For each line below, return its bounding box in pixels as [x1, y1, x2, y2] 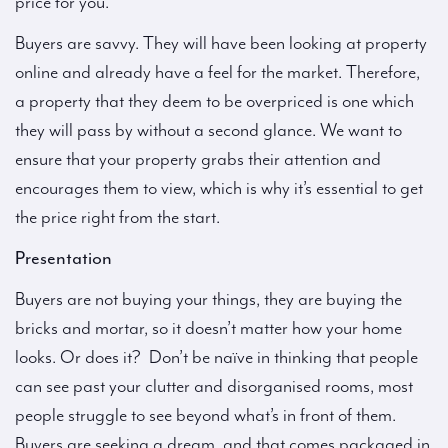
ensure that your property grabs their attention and [15, 149, 381, 170]
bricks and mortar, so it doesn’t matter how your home [15, 318, 402, 339]
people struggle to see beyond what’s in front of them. [15, 405, 396, 426]
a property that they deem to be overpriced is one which [15, 91, 414, 112]
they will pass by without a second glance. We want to [15, 120, 402, 141]
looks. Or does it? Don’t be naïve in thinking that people [15, 347, 418, 368]
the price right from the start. [15, 207, 220, 228]
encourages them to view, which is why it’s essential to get [15, 178, 423, 199]
